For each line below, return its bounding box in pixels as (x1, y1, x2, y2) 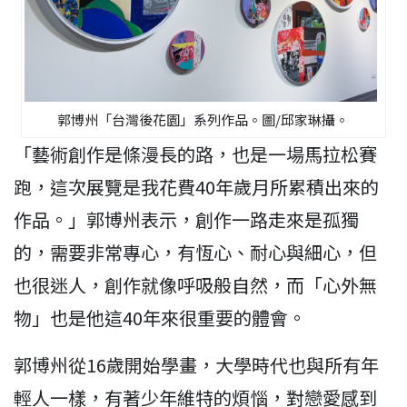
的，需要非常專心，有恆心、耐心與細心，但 (14, 239, 377, 266)
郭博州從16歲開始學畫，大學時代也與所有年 (14, 352, 379, 379)
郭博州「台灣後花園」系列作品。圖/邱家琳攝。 (57, 110, 350, 130)
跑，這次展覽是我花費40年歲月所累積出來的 (14, 174, 379, 201)
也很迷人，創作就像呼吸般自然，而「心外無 (14, 272, 377, 299)
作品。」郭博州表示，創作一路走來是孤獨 (14, 206, 359, 233)
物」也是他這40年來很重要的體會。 (14, 304, 306, 332)
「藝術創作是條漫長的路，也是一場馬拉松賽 (14, 141, 377, 168)
